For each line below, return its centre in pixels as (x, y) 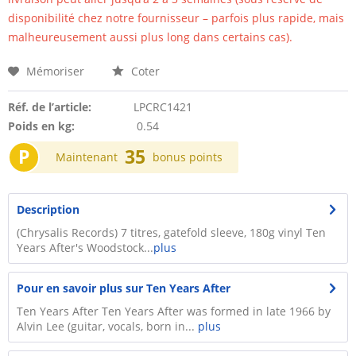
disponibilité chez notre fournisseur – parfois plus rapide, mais (176, 18)
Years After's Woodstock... (85, 248)
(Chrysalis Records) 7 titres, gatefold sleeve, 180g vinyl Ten (171, 232)
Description (48, 209)
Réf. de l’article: (50, 107)
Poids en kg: (41, 126)
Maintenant (87, 157)
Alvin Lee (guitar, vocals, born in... (107, 326)
